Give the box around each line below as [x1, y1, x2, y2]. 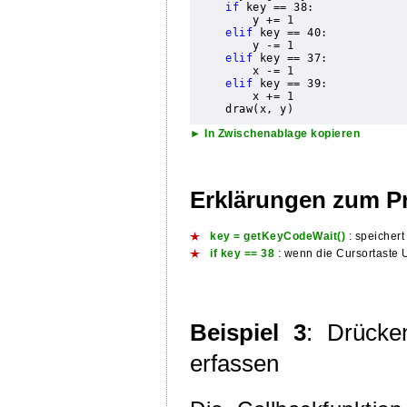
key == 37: [253, 52, 328, 65]
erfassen [190, 349, 279, 377]
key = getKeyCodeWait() [210, 230, 345, 243]
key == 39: [253, 77, 328, 91]
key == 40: [253, 26, 328, 40]
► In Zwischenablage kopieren [190, 126, 360, 139]
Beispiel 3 [190, 318, 306, 346]
